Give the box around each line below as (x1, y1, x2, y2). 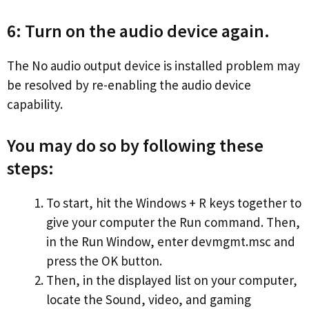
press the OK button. (46, 252, 162, 269)
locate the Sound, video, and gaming (46, 290, 251, 308)
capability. (7, 96, 63, 113)
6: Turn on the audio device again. (7, 19, 270, 43)
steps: (7, 156, 54, 179)
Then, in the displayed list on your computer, (46, 271, 297, 288)
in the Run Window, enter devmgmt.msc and (46, 232, 295, 250)
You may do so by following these (7, 133, 263, 157)
